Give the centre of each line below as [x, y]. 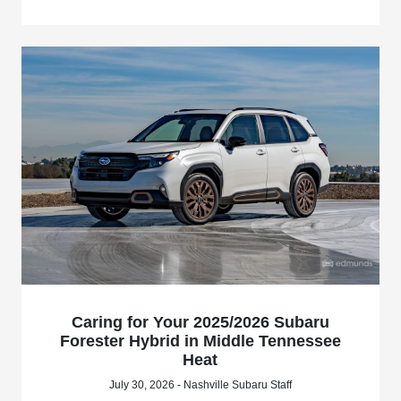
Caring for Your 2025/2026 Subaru [200, 322]
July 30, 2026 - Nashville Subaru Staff [200, 384]
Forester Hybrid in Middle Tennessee [200, 341]
